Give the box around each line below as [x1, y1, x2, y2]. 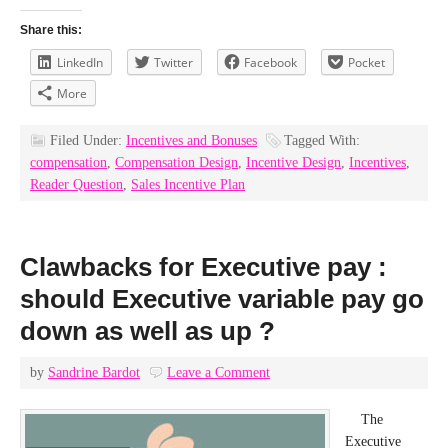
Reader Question [30, 177, 123, 192]
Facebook [244, 54, 297, 71]
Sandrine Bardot [48, 365, 140, 380]
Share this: [20, 23, 82, 37]
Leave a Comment [167, 365, 270, 380]
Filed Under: [50, 133, 126, 148]
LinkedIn [57, 54, 103, 71]
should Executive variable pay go [20, 284, 424, 314]
